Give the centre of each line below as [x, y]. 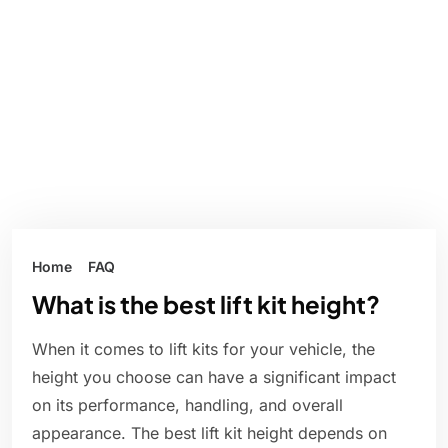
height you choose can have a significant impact [214, 377]
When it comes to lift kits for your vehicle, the [203, 349]
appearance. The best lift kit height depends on [209, 433]
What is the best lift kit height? [206, 304]
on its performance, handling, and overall [187, 405]
